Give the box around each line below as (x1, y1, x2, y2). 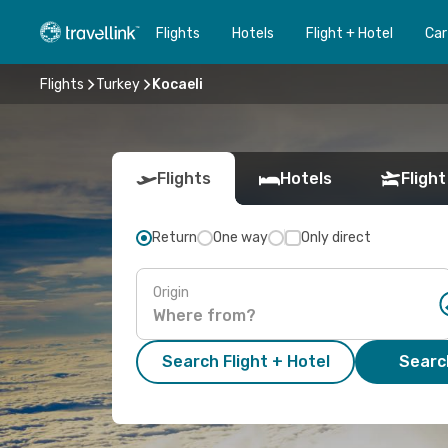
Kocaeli (152, 75, 203, 93)
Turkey (96, 75, 140, 93)
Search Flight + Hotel (161, 352, 330, 371)
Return (152, 229, 197, 246)
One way (213, 229, 268, 246)
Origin (153, 283, 189, 301)
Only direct (301, 229, 371, 246)
